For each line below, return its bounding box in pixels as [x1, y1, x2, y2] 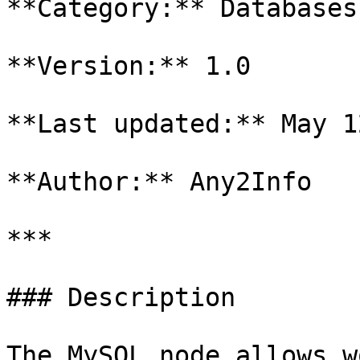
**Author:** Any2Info [6, 167, 312, 196]
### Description [6, 283, 235, 312]
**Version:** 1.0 [6, 51, 251, 80]
